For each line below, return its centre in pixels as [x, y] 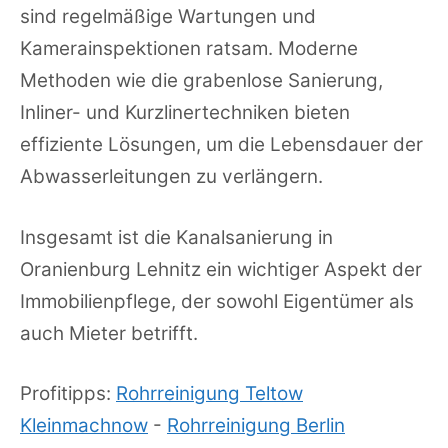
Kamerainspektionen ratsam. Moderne [189, 49]
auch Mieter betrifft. [109, 333]
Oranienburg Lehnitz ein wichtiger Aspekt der [221, 269]
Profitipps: [68, 394]
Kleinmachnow [84, 426]
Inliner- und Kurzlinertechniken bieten [185, 113]
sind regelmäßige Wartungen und [168, 17]
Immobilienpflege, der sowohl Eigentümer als [217, 301]
